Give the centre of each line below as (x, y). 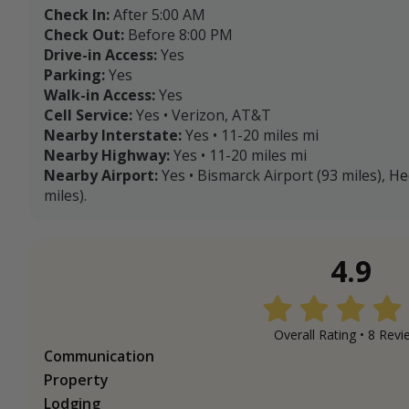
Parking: (74, 75)
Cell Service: (88, 115)
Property (76, 380)
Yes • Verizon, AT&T (204, 115)
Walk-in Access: (100, 95)
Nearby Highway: (107, 156)
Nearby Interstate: (113, 136)
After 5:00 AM (159, 15)
